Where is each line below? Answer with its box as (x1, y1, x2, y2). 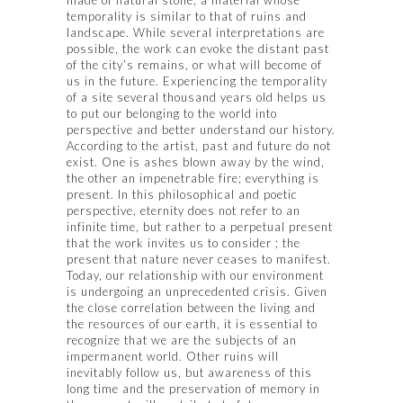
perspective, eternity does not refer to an (67, 202, 300, 218)
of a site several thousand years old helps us (67, 89, 327, 104)
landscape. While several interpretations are (67, 24, 325, 40)
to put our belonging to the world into (67, 105, 277, 121)
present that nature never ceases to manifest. (67, 251, 331, 266)
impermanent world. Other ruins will (67, 348, 279, 363)
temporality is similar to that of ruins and (67, 8, 307, 23)
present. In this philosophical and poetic (67, 186, 298, 201)
